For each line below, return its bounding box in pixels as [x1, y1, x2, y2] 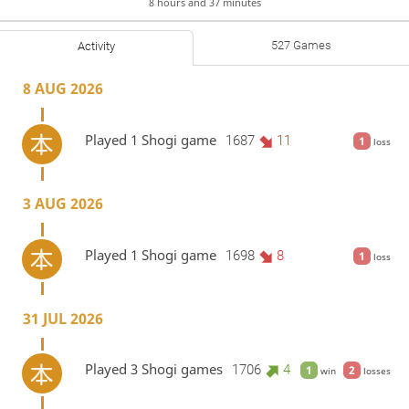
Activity [78, 39, 115, 54]
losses [361, 364, 391, 378]
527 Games [271, 38, 331, 53]
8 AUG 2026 [22, 79, 103, 100]
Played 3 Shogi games [84, 360, 223, 379]
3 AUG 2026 [22, 193, 103, 214]
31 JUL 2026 [22, 308, 103, 329]
